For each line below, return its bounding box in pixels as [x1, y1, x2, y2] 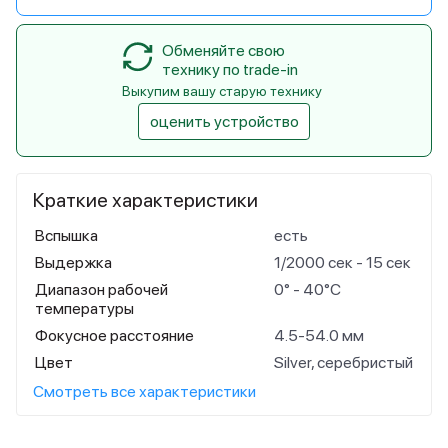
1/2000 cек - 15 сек [274, 253, 411, 272]
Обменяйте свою [162, 41, 285, 60]
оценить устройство [149, 112, 299, 131]
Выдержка [35, 253, 112, 272]
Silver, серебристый [274, 353, 413, 372]
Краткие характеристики [33, 188, 258, 212]
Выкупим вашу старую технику [122, 83, 322, 99]
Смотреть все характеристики [33, 382, 256, 401]
